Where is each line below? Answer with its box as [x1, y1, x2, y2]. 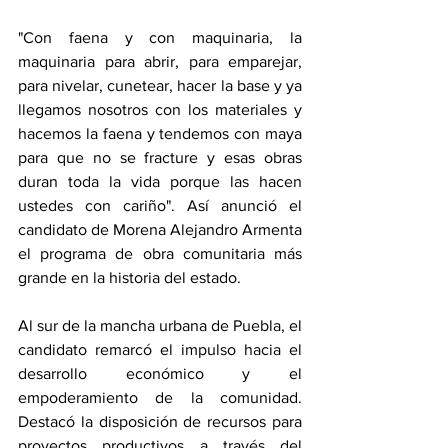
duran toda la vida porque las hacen [18, 173, 302, 191]
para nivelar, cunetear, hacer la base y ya [18, 77, 302, 95]
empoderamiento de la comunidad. [18, 389, 302, 407]
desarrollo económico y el [18, 365, 302, 383]
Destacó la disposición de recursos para [18, 413, 302, 431]
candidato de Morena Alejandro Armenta [18, 221, 302, 239]
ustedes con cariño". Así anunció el [18, 197, 302, 215]
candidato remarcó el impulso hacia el [18, 341, 302, 359]
